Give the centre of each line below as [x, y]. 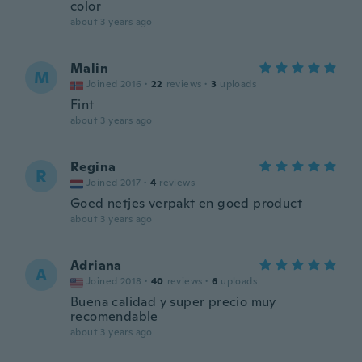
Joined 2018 [114, 281]
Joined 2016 [114, 84]
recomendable [114, 316]
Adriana [96, 265]
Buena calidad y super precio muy [173, 302]
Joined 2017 [114, 183]
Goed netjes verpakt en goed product [186, 203]
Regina [93, 167]
